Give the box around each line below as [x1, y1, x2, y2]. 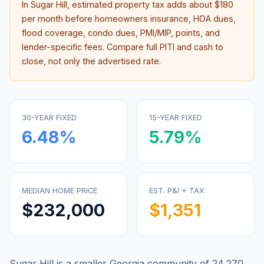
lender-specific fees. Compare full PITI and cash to [22, 42, 223, 52]
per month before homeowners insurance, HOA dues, [22, 14, 236, 24]
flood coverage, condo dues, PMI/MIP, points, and [22, 28, 220, 38]
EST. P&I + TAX [149, 186, 204, 195]
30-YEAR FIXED [22, 113, 77, 122]
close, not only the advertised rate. [22, 56, 161, 66]
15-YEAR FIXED [149, 113, 202, 122]
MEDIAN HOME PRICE [22, 186, 97, 195]
